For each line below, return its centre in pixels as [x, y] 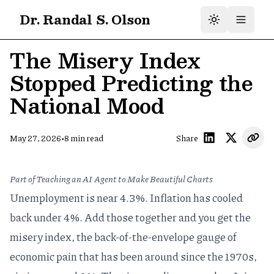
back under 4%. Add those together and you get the [130, 217]
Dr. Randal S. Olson [85, 20]
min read [87, 138]
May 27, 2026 [35, 138]
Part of [23, 179]
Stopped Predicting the [131, 83]
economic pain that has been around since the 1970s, [133, 256]
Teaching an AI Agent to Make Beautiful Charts [124, 179]
